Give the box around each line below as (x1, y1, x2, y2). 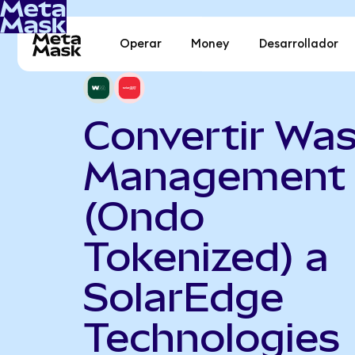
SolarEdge (82, 273, 284, 320)
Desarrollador (258, 38, 338, 51)
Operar (120, 38, 162, 51)
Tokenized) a (82, 233, 329, 280)
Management (82, 152, 345, 199)
